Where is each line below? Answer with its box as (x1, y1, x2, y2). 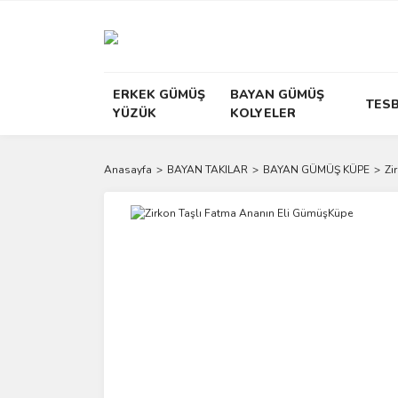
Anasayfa (104, 163, 152, 177)
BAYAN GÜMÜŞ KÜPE (263, 163, 370, 177)
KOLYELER (230, 105, 297, 122)
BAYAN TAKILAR (167, 163, 248, 177)
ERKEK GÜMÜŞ (113, 86, 205, 103)
